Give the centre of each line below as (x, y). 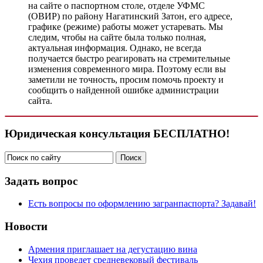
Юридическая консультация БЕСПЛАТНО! (117, 134)
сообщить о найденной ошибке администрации (124, 90)
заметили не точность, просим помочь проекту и (126, 79)
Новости (26, 227)
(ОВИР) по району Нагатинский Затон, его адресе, (130, 16)
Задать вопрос (41, 181)
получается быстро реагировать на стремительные (129, 58)
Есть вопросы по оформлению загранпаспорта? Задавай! (142, 204)
